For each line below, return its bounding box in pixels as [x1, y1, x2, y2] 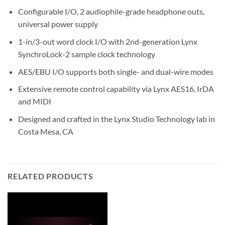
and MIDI [18, 96, 51, 106]
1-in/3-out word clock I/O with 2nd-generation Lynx [18, 37, 197, 47]
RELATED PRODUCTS [8, 171, 93, 181]
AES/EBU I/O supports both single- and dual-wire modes [18, 66, 213, 76]
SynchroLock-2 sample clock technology [18, 49, 155, 59]
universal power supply [18, 19, 98, 29]
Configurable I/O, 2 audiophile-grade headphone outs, [18, 7, 204, 17]
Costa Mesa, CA [18, 126, 73, 136]
